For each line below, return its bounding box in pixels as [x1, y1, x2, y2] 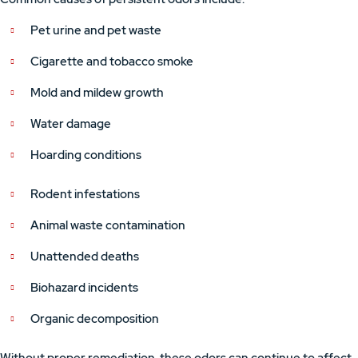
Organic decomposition [30, 311, 159, 327]
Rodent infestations [30, 186, 140, 202]
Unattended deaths [30, 249, 139, 265]
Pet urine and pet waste [30, 22, 161, 38]
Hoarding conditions [30, 147, 141, 163]
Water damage [30, 116, 111, 132]
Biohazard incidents [30, 280, 138, 296]
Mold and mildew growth [30, 85, 164, 101]
